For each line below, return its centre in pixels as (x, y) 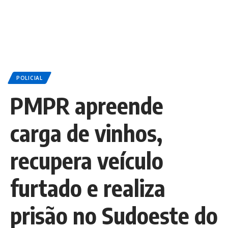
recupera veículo (87, 160)
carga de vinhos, (86, 133)
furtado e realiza (88, 188)
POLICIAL (30, 78)
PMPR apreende (87, 105)
